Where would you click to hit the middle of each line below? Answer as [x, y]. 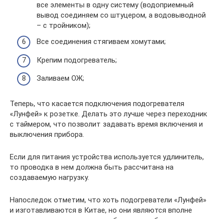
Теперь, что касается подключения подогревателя [97, 104]
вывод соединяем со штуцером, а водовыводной [121, 15]
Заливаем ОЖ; [60, 78]
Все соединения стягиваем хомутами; [101, 42]
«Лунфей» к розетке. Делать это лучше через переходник [109, 114]
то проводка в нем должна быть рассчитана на [92, 167]
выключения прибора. [47, 134]
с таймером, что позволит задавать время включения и [106, 124]
